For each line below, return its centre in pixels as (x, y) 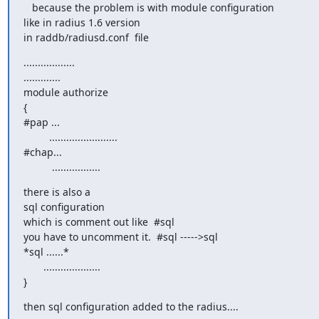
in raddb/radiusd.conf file (86, 37)
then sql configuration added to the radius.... (131, 307)
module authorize (66, 92)
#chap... (42, 152)
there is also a (57, 192)
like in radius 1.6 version (82, 22)
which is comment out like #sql (99, 222)
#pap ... (41, 122)
